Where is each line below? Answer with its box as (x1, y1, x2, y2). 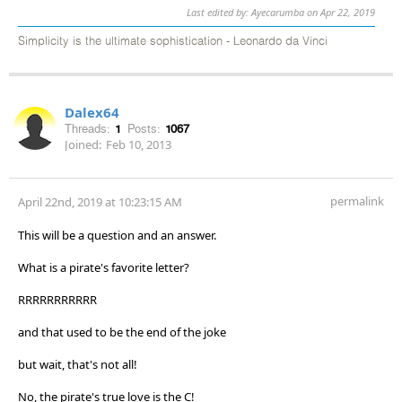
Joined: (65, 135, 101, 153)
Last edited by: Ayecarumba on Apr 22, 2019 (187, 4, 375, 19)
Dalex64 (65, 102, 119, 121)
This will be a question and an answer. (18, 226, 216, 243)
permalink (330, 192, 384, 209)
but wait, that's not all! (18, 355, 137, 372)
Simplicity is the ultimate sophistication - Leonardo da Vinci (18, 35, 328, 48)
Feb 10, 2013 (106, 135, 171, 153)
